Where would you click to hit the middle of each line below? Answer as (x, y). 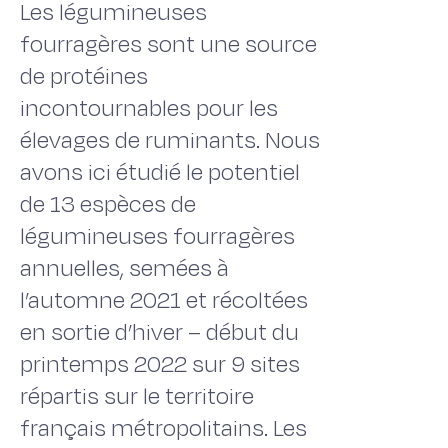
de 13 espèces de (108, 204)
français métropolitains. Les (163, 428)
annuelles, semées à (124, 268)
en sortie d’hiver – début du (159, 332)
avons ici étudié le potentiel (160, 172)
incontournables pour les (149, 108)
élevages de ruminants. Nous (170, 140)
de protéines (84, 76)
